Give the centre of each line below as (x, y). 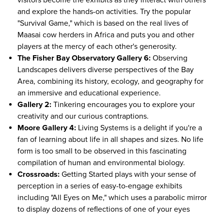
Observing (169, 58)
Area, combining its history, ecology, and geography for (110, 81)
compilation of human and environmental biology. (101, 163)
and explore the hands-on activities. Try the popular (104, 12)
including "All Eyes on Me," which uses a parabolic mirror (112, 198)
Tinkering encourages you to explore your (123, 105)
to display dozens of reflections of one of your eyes (104, 209)
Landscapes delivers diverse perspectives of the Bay (106, 70)
